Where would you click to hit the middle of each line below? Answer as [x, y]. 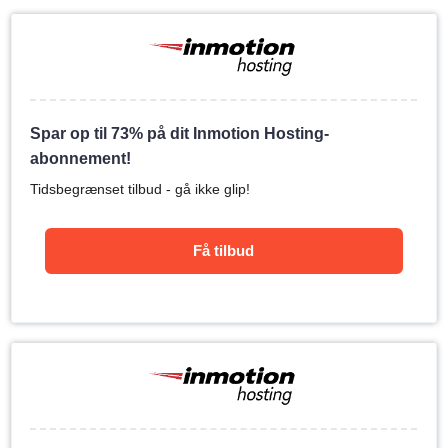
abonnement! [81, 158]
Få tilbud [224, 250]
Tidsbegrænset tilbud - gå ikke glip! [140, 189]
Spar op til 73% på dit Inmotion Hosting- [180, 133]
